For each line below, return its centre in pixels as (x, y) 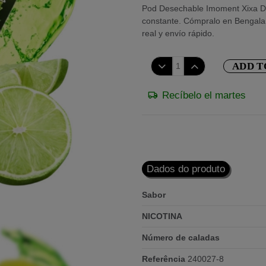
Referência (164, 259)
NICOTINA (162, 216)
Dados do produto (186, 169)
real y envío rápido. (178, 33)
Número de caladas (181, 237)
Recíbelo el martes (204, 95)
